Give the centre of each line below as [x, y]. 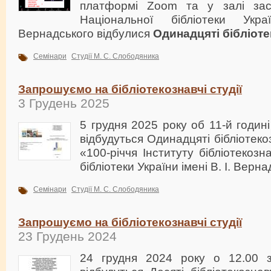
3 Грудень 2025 [64, 103]
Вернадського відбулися [86, 33]
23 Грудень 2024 [67, 236]
